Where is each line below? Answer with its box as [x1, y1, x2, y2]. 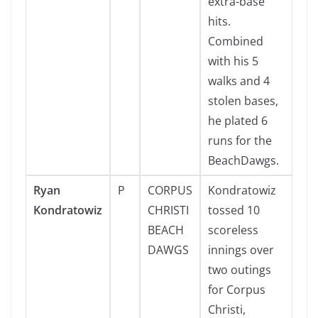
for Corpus [208, 282, 265, 297]
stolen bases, [208, 93, 278, 109]
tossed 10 [208, 202, 260, 218]
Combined [208, 33, 263, 49]
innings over [208, 242, 274, 258]
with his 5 [208, 53, 258, 69]
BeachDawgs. [208, 153, 279, 168]
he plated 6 [208, 113, 268, 128]
